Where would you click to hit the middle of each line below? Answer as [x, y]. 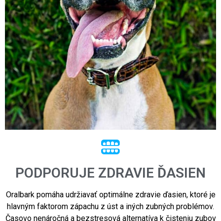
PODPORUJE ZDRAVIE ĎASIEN [110, 173]
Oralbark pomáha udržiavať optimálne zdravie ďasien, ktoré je [110, 194]
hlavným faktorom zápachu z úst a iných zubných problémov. [110, 206]
